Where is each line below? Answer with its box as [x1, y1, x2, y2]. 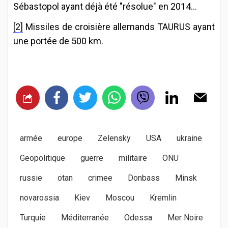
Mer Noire [167, 212, 203, 222]
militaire [119, 153, 147, 163]
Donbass [128, 173, 160, 183]
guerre [80, 153, 103, 163]
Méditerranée [61, 212, 109, 222]
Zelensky [98, 133, 131, 143]
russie [20, 173, 42, 183]
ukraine [177, 133, 202, 143]
